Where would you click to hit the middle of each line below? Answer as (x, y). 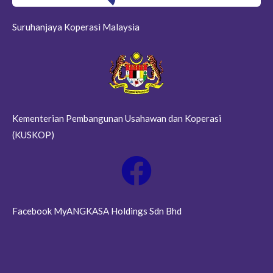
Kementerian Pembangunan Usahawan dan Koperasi (117, 119)
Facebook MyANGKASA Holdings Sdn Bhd (97, 211)
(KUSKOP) (33, 135)
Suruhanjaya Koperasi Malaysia (76, 27)
